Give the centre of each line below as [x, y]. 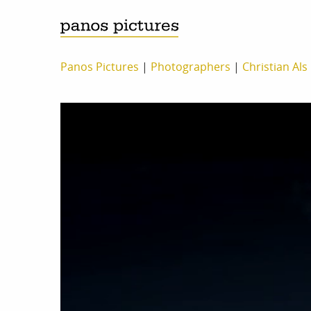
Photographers [191, 67]
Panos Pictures [100, 67]
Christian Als [275, 67]
